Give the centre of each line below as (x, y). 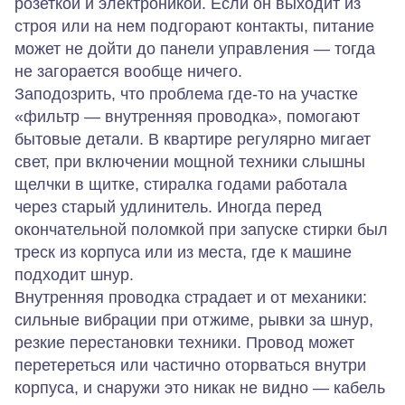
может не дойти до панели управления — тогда (195, 48)
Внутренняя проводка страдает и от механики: (191, 297)
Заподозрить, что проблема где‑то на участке (186, 94)
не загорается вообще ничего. (128, 71)
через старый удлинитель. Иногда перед (168, 207)
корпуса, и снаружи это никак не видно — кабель (200, 387)
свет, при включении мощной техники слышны (190, 161)
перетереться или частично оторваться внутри (190, 365)
